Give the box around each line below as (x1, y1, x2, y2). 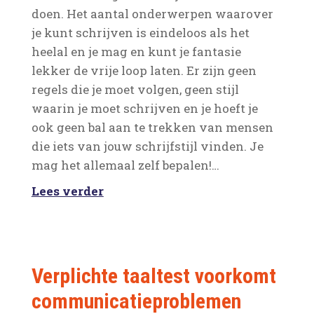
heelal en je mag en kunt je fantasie (31, 43, 241, 60)
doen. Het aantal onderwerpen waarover (31, 6, 273, 22)
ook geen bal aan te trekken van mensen (31, 119, 273, 135)
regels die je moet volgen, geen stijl (31, 81, 239, 97)
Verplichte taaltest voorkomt (31, 264, 276, 288)
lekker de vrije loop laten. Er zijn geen (31, 62, 257, 78)
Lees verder (31, 183, 104, 199)
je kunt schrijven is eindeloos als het (31, 25, 250, 41)
